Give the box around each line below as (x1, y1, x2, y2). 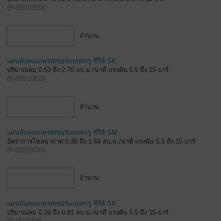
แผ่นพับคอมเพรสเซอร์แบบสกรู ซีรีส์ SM (7, 128, 117, 136)
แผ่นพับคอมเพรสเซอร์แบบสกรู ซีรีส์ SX (7, 200, 116, 208)
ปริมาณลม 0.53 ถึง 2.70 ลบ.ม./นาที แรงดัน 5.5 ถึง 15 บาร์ (7, 66, 169, 74)
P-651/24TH (9, 146, 43, 154)
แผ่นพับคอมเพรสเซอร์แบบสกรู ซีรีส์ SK (7, 57, 116, 65)
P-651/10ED (9, 75, 43, 83)
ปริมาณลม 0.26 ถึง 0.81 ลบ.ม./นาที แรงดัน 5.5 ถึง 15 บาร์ (7, 209, 169, 217)
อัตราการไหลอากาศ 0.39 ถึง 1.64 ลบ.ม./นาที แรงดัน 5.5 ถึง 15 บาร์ (7, 137, 195, 145)
